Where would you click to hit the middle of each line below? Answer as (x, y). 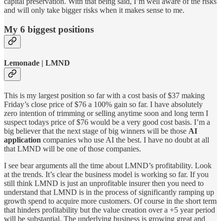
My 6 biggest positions (49, 29)
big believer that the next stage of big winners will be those (96, 131)
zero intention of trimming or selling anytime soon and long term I (106, 113)
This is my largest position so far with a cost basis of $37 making (104, 96)
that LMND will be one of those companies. (73, 149)
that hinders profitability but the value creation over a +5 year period (110, 210)
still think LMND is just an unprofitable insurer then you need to (104, 184)
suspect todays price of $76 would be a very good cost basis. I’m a (107, 122)
